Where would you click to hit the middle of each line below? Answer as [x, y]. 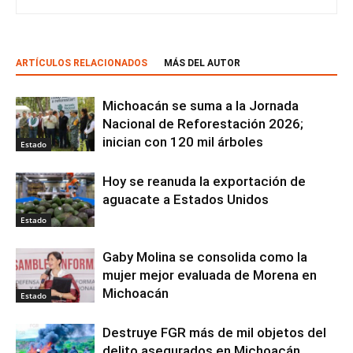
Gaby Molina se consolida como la [205, 256]
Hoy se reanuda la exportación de [204, 181]
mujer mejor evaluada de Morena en [210, 275]
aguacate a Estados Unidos [186, 199]
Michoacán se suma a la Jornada [201, 105]
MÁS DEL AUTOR [202, 63]
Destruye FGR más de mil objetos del [214, 332]
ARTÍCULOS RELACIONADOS [82, 63]
